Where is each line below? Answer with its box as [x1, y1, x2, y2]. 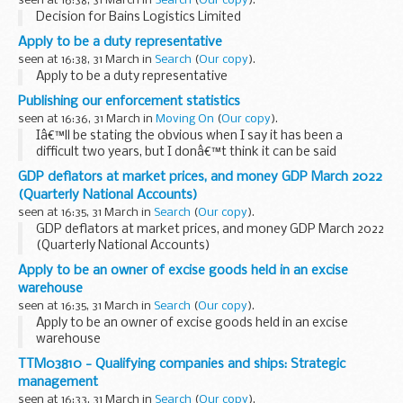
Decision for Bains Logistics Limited [36, 10, 241, 24]
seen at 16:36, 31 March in [18, 112, 156, 125]
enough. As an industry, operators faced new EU [36, 161, 312, 175]
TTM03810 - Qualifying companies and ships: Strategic [18, 356, 345, 372]
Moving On [156, 112, 214, 125]
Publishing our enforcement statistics [18, 94, 240, 109]
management [18, 374, 98, 390]
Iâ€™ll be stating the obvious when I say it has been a [36, 129, 343, 143]
